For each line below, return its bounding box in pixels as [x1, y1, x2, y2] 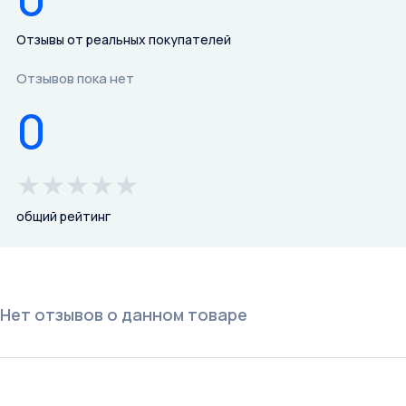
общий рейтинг [16, 208, 111, 226]
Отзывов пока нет [16, 69, 134, 89]
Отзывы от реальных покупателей [16, 31, 231, 49]
